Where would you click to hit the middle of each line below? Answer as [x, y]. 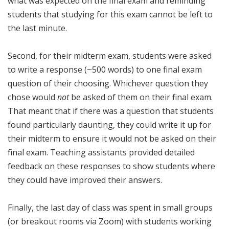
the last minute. [37, 28]
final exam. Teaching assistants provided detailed [101, 152]
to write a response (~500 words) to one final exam [105, 69]
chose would [32, 97]
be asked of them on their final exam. [141, 97]
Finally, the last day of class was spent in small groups [110, 207]
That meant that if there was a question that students [111, 111]
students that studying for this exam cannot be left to [110, 14]
